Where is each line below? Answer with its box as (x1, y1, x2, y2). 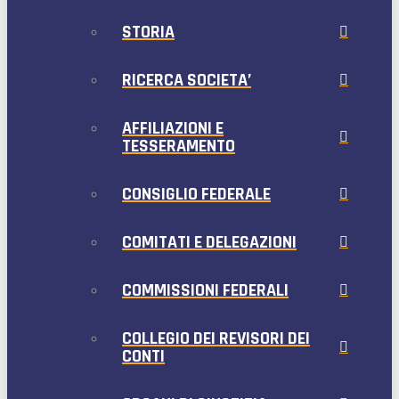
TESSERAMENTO (122, 134, 235, 159)
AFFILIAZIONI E (122, 117, 224, 141)
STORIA (122, 20, 175, 45)
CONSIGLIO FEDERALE (122, 183, 271, 207)
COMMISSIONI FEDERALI (122, 279, 289, 303)
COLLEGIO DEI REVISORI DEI (122, 327, 310, 351)
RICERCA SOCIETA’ (122, 69, 251, 93)
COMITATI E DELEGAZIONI (122, 231, 297, 255)
